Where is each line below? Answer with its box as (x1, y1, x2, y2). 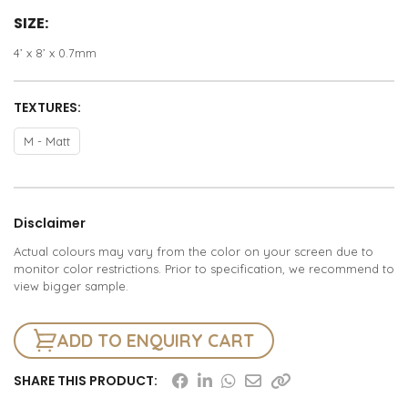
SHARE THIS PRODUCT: (14, 372, 158, 391)
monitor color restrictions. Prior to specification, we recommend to (14, 261, 394, 277)
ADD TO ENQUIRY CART (56, 329, 254, 352)
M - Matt (24, 133, 70, 148)
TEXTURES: (14, 98, 81, 117)
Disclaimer (14, 214, 86, 233)
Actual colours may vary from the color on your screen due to (14, 244, 373, 260)
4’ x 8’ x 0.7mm (14, 46, 97, 61)
